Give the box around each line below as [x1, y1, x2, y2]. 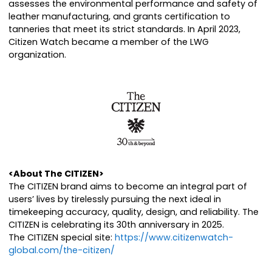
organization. [8, 49, 66, 61]
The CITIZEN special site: [8, 231, 115, 244]
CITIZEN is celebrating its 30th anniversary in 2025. [8, 219, 224, 231]
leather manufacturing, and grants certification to [8, 10, 230, 23]
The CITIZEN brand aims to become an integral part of [8, 180, 247, 193]
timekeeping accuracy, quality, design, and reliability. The [8, 206, 259, 219]
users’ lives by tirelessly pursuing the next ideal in [8, 193, 221, 206]
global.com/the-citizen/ [8, 244, 115, 257]
